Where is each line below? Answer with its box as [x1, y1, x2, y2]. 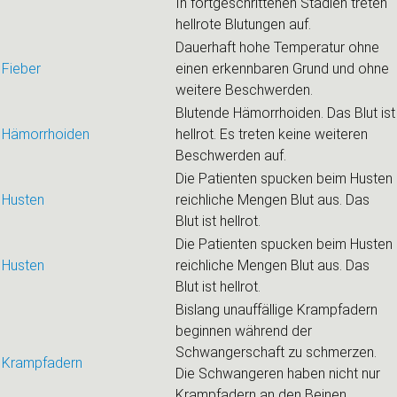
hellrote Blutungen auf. [175, 16, 311, 33]
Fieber [2, 60, 41, 77]
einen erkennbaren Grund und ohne [175, 60, 389, 77]
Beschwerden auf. [175, 147, 286, 164]
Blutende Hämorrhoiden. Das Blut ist [175, 105, 395, 121]
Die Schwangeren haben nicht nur [175, 365, 380, 382]
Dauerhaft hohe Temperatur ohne [175, 39, 379, 56]
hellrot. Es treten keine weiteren [175, 126, 368, 143]
